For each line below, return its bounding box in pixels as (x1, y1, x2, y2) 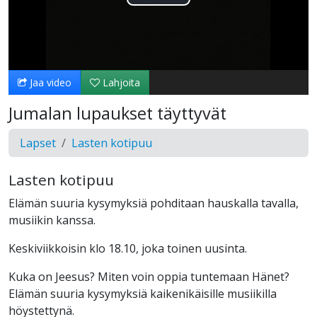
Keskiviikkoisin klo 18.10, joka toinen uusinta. (8, 241, 247, 257)
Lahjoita (100, 76, 140, 90)
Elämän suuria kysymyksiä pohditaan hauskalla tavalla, (8, 195, 299, 212)
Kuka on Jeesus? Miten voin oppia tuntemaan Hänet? (8, 269, 289, 285)
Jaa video (27, 76, 71, 90)
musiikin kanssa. (8, 212, 96, 229)
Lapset (20, 135, 56, 151)
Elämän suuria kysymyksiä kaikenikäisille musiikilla (8, 286, 277, 302)
